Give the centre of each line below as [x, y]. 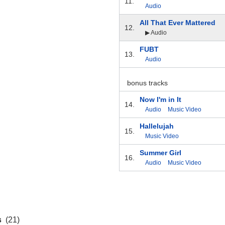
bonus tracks [147, 83]
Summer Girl [160, 153]
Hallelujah [156, 126]
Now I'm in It [160, 100]
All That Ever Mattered [177, 23]
